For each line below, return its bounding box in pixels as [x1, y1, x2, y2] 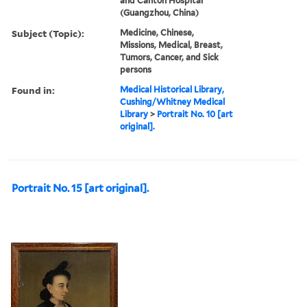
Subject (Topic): [12, 26, 84, 40]
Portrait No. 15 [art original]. [12, 182, 149, 195]
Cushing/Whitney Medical [120, 96, 225, 107]
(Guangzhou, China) [120, 7, 199, 18]
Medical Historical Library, [120, 84, 225, 95]
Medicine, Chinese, [120, 27, 195, 38]
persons [120, 64, 152, 75]
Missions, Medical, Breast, [120, 39, 223, 50]
